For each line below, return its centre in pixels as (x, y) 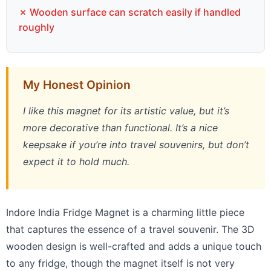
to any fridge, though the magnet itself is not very (120, 263)
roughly (37, 28)
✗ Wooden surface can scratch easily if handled (130, 12)
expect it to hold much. (76, 162)
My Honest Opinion (77, 85)
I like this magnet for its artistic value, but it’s (126, 111)
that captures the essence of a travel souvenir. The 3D (130, 230)
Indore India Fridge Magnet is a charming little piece (125, 213)
